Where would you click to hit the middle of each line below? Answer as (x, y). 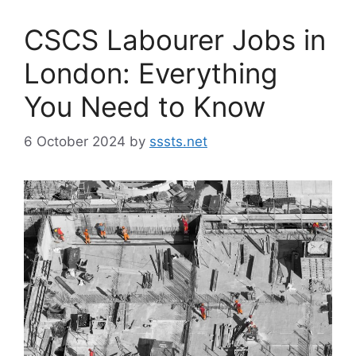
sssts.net (178, 142)
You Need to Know (145, 106)
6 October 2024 (75, 142)
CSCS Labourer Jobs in (175, 39)
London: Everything (151, 73)
